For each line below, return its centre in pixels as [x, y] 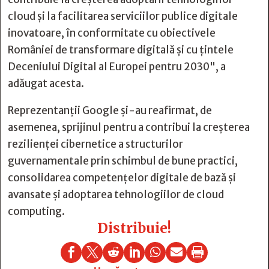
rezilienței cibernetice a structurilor [95, 144]
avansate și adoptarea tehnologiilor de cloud [116, 194]
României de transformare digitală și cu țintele [121, 50]
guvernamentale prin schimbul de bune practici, [123, 161]
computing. [36, 211]
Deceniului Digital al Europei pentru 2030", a [117, 66]
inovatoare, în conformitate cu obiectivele [112, 33]
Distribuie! [134, 228]
